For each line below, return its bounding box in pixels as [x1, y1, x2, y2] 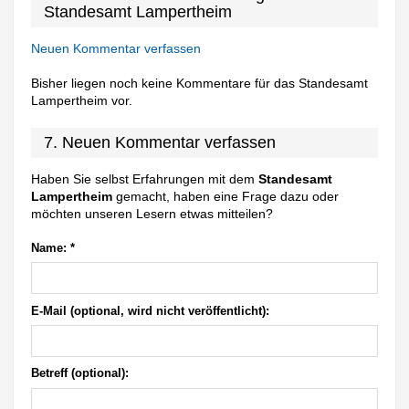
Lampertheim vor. [31, 93, 133, 109]
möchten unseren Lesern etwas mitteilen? [31, 206, 274, 222]
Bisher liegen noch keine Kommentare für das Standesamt [31, 76, 369, 91]
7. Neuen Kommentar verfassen [44, 133, 277, 152]
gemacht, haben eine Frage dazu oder [112, 189, 340, 204]
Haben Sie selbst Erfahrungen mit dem [31, 172, 259, 187]
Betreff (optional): [31, 367, 130, 381]
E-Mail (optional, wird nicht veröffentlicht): [31, 304, 270, 318]
